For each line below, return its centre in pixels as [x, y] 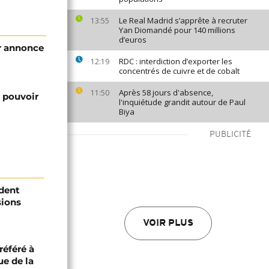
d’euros [133, 40]
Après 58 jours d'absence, [166, 92]
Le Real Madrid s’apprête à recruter [183, 20]
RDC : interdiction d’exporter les [176, 61]
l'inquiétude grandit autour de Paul [182, 102]
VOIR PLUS [168, 223]
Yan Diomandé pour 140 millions [177, 30]
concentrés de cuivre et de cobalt [179, 71]
